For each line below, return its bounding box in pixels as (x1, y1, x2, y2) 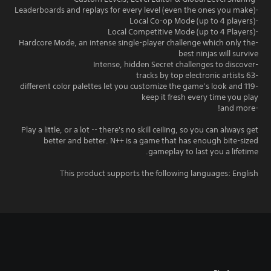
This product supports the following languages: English (60, 168, 258, 178)
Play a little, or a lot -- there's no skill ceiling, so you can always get (21, 124, 258, 135)
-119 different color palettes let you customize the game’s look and (20, 80, 243, 91)
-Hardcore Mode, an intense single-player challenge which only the (19, 37, 255, 48)
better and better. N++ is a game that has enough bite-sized (44, 135, 258, 146)
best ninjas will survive (178, 48, 258, 59)
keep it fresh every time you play (142, 91, 258, 102)
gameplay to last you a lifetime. (148, 146, 258, 157)
